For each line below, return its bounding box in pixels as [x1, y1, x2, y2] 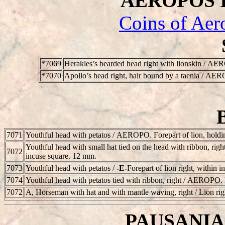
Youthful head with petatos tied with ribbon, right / [26, 175, 187, 184]
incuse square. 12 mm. [26, 151, 96, 160]
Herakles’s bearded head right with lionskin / [64, 59, 207, 68]
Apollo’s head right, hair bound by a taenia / [64, 71, 205, 80]
